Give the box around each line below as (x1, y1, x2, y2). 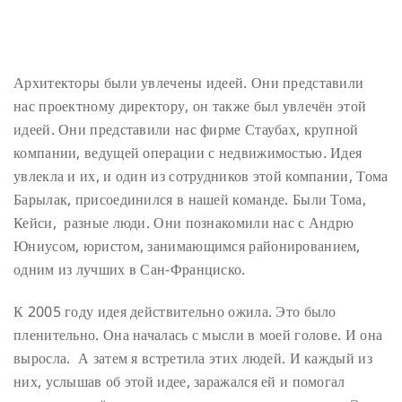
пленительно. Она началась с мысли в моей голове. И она (13, 324, 383, 345)
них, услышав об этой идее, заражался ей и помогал (13, 371, 345, 391)
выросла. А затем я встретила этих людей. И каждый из (13, 347, 372, 368)
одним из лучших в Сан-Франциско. (13, 258, 246, 279)
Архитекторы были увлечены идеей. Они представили (13, 72, 364, 92)
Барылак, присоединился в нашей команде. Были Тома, (13, 188, 367, 209)
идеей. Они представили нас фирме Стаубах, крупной (13, 118, 359, 139)
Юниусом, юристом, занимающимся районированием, (13, 235, 361, 256)
